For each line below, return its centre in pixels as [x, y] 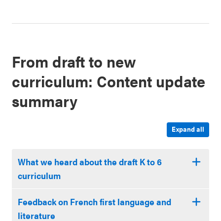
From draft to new [74, 61]
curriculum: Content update [109, 81]
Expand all [188, 129]
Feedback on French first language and [94, 202]
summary [45, 100]
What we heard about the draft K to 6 [90, 162]
